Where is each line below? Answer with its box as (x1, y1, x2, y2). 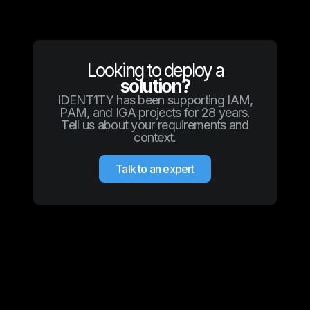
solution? (120, 75, 190, 97)
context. (134, 129, 176, 145)
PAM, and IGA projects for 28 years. (60, 104, 250, 120)
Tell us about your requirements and (61, 117, 249, 132)
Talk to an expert (116, 161, 194, 176)
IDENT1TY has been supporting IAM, (57, 92, 253, 107)
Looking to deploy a (86, 59, 224, 81)
